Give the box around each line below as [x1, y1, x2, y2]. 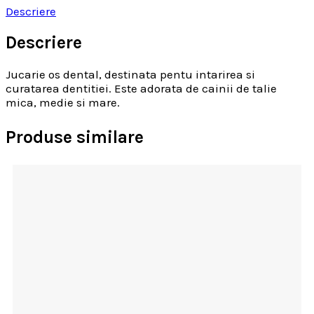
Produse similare [6, 127, 144, 148]
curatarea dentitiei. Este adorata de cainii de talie [6, 81, 277, 96]
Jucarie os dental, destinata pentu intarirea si [6, 67, 255, 82]
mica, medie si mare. [6, 95, 120, 110]
